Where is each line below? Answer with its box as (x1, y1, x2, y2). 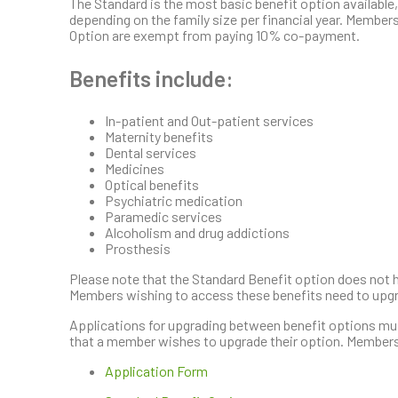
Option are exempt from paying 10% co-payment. (69, 26, 360, 44)
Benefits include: (69, 64, 234, 92)
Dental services (105, 143, 196, 161)
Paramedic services (105, 207, 222, 225)
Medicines (105, 159, 164, 177)
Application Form (105, 362, 208, 379)
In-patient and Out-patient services (105, 111, 314, 129)
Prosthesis (105, 239, 171, 257)
